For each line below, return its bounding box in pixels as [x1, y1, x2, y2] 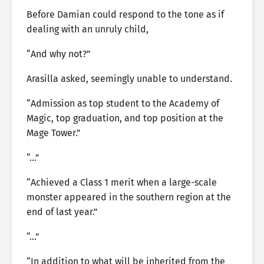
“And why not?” [27, 48, 91, 60]
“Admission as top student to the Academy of [27, 98, 219, 109]
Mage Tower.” [27, 127, 81, 138]
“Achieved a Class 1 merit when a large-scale [27, 177, 217, 188]
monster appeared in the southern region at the [27, 192, 231, 203]
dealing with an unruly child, [27, 24, 148, 35]
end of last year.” [27, 206, 98, 217]
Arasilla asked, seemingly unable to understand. [27, 73, 232, 84]
